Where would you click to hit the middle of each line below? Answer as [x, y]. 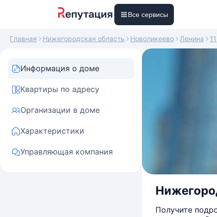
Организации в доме [60, 110]
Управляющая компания [67, 152]
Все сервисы [148, 15]
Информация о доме [60, 68]
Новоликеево [152, 39]
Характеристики [52, 131]
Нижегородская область [84, 39]
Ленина [192, 39]
